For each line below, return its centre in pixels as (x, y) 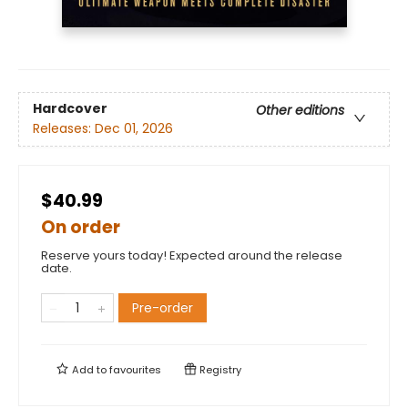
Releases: (64, 129)
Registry (219, 369)
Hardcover (70, 109)
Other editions (300, 111)
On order (81, 227)
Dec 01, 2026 (134, 129)
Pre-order (163, 307)
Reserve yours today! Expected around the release (192, 255)
